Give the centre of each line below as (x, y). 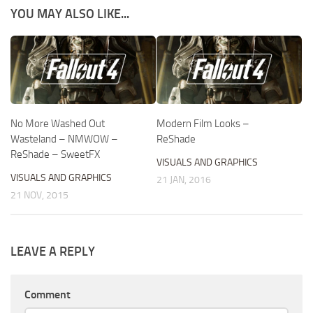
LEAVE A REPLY (53, 251)
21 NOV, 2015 (39, 195)
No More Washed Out (58, 123)
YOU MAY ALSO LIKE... (70, 14)
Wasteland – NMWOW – (64, 139)
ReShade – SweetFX (55, 154)
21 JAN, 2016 (184, 180)
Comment (48, 294)
